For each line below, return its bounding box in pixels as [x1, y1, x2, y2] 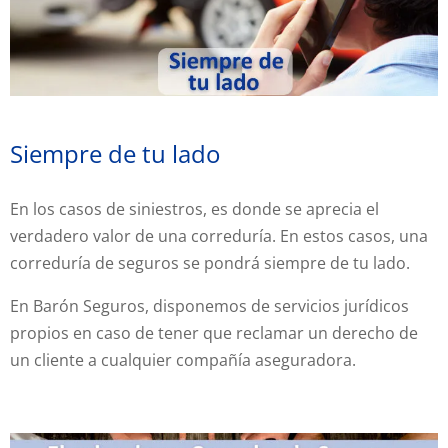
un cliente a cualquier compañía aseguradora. [10, 348, 356, 371]
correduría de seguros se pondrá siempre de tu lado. [10, 251, 410, 274]
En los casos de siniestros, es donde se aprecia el [10, 197, 379, 220]
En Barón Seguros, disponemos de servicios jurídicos [10, 294, 409, 317]
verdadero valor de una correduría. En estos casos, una [10, 224, 428, 247]
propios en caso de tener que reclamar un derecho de [10, 321, 418, 344]
